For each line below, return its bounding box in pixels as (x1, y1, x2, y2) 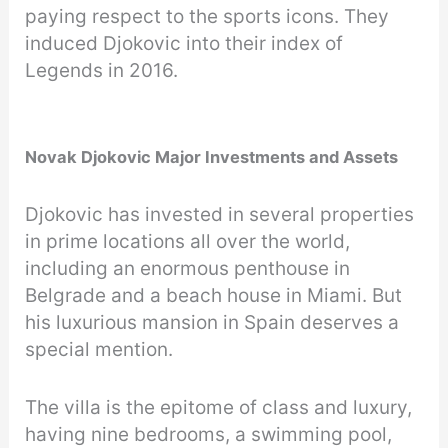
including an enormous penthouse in (25, 257, 351, 281)
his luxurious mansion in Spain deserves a (25, 311, 400, 335)
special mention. (25, 338, 174, 362)
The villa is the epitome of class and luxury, (25, 395, 413, 419)
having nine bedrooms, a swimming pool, (25, 422, 393, 446)
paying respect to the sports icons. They (25, 4, 390, 28)
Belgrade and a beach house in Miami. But (25, 284, 403, 308)
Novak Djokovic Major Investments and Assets (25, 147, 399, 168)
